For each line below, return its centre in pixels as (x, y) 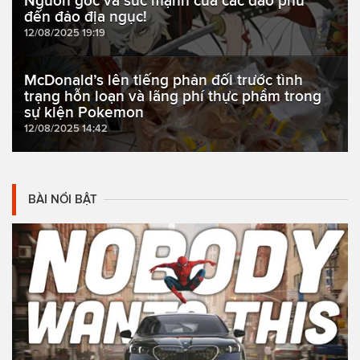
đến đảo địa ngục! (86, 16)
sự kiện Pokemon (84, 112)
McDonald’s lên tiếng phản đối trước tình (164, 80)
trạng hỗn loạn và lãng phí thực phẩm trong (173, 96)
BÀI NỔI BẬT (63, 199)
